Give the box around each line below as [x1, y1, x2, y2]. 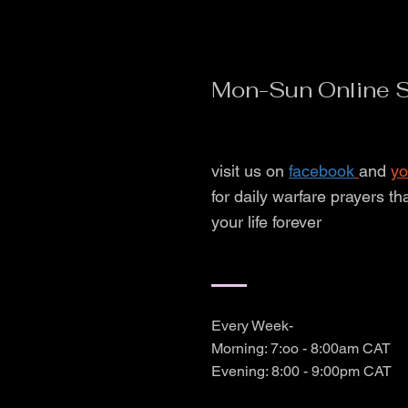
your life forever [211, 212, 321, 231]
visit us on [211, 161, 289, 180]
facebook [289, 161, 354, 180]
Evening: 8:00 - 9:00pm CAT [211, 362, 392, 380]
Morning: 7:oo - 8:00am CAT [211, 340, 391, 357]
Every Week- [211, 317, 293, 334]
